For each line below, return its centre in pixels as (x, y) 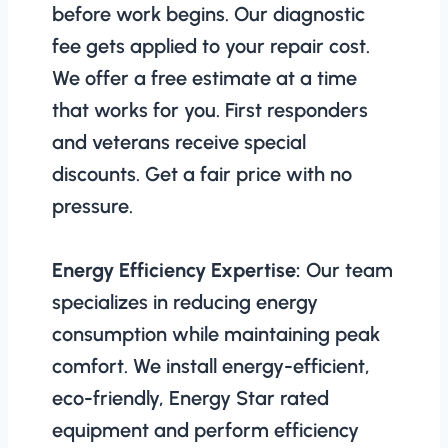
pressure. (92, 205)
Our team (347, 269)
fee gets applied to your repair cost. (211, 45)
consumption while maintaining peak (216, 333)
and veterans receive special (179, 141)
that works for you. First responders (210, 109)
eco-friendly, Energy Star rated (190, 397)
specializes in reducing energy (185, 301)
